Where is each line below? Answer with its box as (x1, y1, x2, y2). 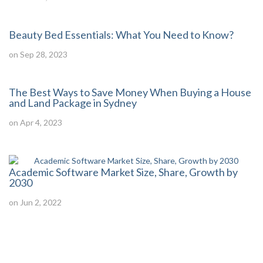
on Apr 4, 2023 (9, 117, 62, 127)
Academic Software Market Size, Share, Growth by (9, 166, 238, 178)
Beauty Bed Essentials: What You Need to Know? (9, 28, 234, 41)
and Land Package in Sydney (9, 96, 137, 109)
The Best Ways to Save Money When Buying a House (9, 86, 251, 99)
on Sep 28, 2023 (9, 49, 68, 59)
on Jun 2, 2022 (9, 197, 62, 207)
